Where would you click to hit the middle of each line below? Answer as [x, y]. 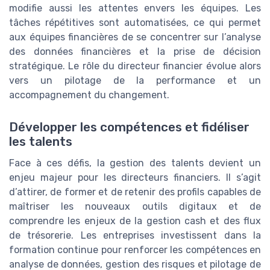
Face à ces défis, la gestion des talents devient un [135, 163]
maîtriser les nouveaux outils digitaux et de [135, 207]
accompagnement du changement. [89, 95]
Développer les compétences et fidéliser [129, 127]
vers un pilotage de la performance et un [135, 81]
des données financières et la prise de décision [135, 52]
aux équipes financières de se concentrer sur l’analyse [135, 37]
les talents [41, 142]
